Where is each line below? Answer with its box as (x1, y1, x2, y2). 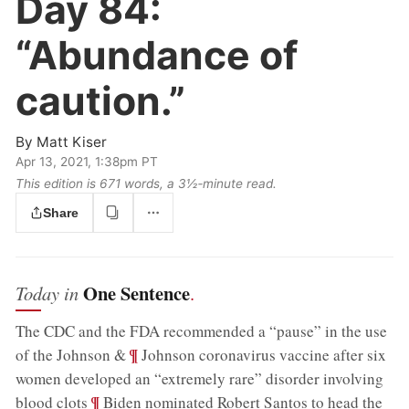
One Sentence (83, 278, 191, 307)
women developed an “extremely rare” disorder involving (16, 368, 384, 389)
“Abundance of (16, 31, 299, 79)
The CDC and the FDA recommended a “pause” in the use (16, 320, 388, 341)
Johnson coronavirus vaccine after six (138, 344, 387, 365)
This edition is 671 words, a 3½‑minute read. (16, 176, 278, 192)
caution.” (16, 77, 186, 124)
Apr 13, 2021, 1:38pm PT (16, 154, 159, 170)
